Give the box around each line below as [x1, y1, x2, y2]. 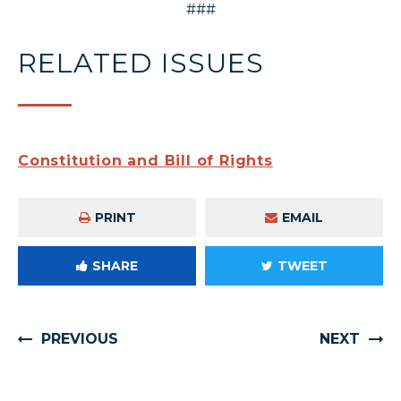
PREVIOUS [41, 330, 118, 348]
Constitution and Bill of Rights [18, 151, 273, 169]
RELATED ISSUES [18, 47, 264, 81]
